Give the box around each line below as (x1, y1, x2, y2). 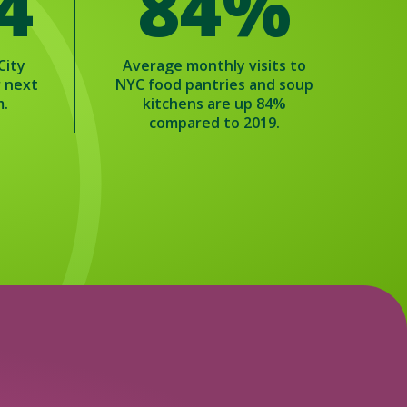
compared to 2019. (148, 113, 280, 133)
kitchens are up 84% (142, 94, 286, 114)
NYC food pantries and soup (114, 74, 313, 94)
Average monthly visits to (122, 55, 306, 75)
